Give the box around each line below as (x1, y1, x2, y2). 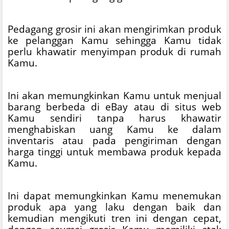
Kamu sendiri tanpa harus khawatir (8, 111, 221, 125)
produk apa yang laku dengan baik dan (8, 200, 221, 214)
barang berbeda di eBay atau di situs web (8, 100, 221, 113)
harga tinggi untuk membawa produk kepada (8, 145, 221, 158)
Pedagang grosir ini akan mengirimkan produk (8, 22, 221, 36)
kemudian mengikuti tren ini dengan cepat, (8, 212, 221, 225)
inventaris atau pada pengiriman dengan (8, 134, 221, 147)
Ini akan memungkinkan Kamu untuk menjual (8, 89, 221, 102)
